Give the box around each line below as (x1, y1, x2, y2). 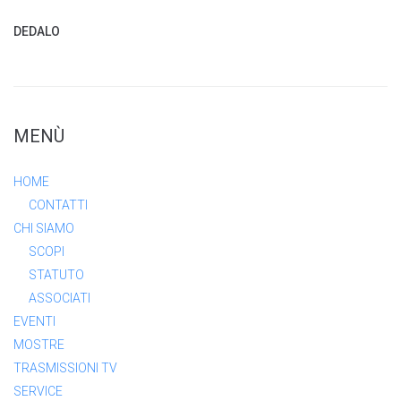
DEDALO (13, 23, 60, 38)
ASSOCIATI (28, 290, 90, 305)
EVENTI (13, 313, 55, 328)
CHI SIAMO (13, 220, 74, 235)
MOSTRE (13, 337, 64, 352)
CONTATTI (28, 197, 88, 212)
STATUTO (28, 267, 84, 282)
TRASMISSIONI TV (13, 360, 117, 375)
